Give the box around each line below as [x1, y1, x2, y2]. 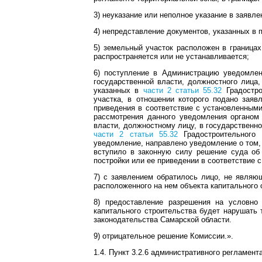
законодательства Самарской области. [94, 215, 232, 224]
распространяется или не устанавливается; [94, 52, 249, 61]
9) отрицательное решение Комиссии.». [94, 232, 233, 240]
